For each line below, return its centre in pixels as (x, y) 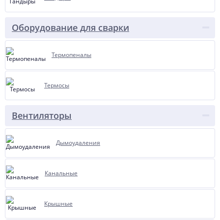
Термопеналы (71, 55)
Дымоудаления (78, 143)
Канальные (61, 173)
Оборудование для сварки (70, 27)
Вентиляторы (42, 115)
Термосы (57, 85)
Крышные (58, 204)
